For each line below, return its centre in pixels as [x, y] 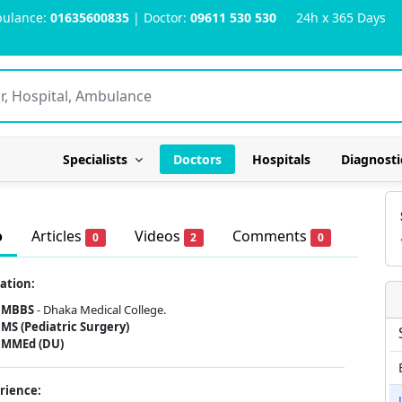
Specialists [99, 159]
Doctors [197, 159]
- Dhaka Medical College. [100, 310]
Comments [272, 236]
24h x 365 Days [331, 17]
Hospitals [281, 159]
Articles [58, 236]
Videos [159, 236]
